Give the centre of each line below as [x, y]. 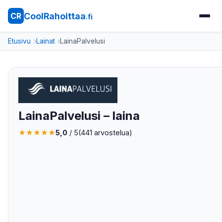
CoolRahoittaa [55, 16]
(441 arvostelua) [105, 133]
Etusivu [19, 41]
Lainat [45, 41]
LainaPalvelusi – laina [79, 116]
